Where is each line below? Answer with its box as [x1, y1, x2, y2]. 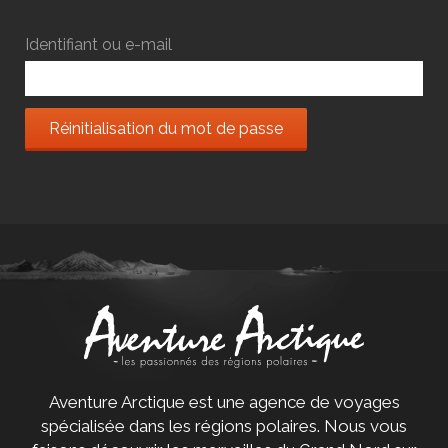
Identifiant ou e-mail [25, 35, 173, 55]
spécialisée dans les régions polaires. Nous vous [41, 416, 407, 437]
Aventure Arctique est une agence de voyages [48, 392, 400, 413]
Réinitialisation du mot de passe [49, 119, 284, 139]
